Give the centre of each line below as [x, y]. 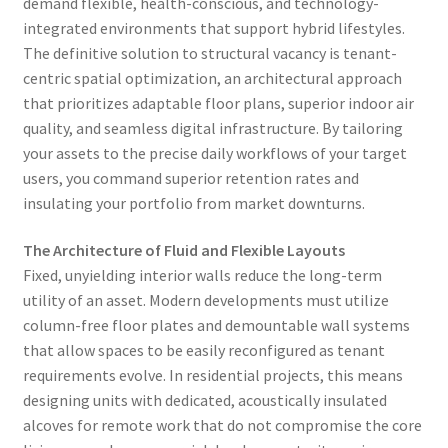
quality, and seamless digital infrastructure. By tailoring [212, 127]
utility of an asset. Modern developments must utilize [205, 300]
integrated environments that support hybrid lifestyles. [213, 27]
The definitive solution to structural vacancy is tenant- [209, 52]
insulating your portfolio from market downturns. [193, 202]
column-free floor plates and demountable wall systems [216, 325]
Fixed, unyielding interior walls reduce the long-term [202, 275]
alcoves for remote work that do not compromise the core [222, 425]
